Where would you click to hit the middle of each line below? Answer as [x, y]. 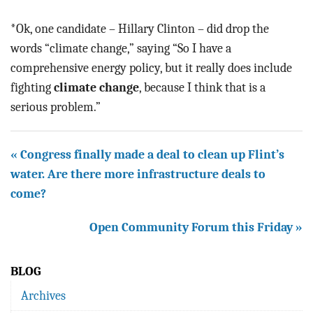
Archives [43, 295]
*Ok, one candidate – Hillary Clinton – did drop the [140, 28]
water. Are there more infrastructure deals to [138, 174]
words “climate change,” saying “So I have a [121, 48]
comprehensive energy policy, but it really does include [151, 67]
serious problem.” [56, 107]
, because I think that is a [202, 87]
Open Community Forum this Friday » [196, 227]
